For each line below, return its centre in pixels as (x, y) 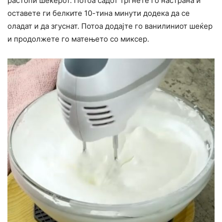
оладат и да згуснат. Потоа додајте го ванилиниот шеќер (110, 26)
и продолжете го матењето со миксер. (78, 39)
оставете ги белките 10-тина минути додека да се (99, 13)
